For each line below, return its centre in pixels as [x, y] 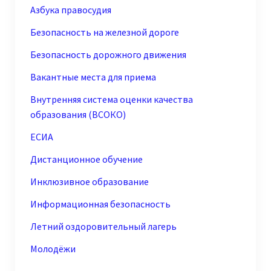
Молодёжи [53, 248]
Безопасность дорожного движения [108, 54]
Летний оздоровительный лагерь [103, 226]
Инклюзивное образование [89, 181]
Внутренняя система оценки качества [111, 99]
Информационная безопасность [100, 204]
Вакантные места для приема [93, 77]
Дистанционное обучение [86, 159]
